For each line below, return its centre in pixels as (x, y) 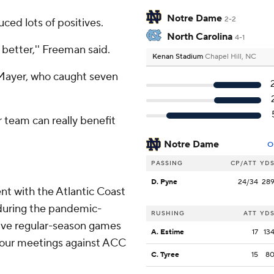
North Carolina (200, 37)
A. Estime (168, 232)
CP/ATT (244, 163)
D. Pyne (164, 182)
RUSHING (168, 213)
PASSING (167, 163)
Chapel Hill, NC (231, 57)
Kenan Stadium (179, 57)
